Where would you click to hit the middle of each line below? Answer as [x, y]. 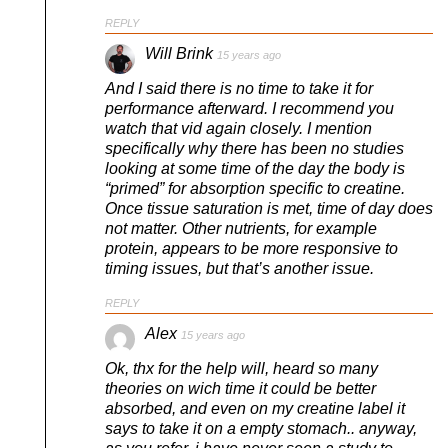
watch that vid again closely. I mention [238, 128]
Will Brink [179, 53]
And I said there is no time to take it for [239, 88]
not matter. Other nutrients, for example [241, 228]
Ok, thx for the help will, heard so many [241, 368]
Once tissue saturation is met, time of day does [269, 208]
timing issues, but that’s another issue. [239, 268]
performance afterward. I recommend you [249, 108]
